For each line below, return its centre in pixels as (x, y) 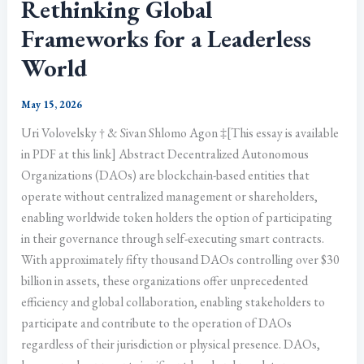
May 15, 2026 (52, 105)
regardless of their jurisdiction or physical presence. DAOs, (171, 344)
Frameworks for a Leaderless (167, 39)
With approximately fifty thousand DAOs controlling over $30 (181, 260)
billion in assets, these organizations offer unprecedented (165, 281)
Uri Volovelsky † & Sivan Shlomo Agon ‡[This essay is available (180, 133)
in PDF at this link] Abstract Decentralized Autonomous (165, 154)
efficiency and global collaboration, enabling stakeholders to (173, 302)
